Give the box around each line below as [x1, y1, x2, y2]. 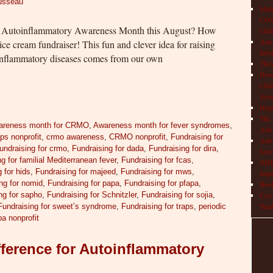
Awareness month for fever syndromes [93, 120, 230, 130]
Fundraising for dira [149, 143, 217, 153]
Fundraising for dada [72, 143, 144, 153]
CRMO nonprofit [109, 132, 166, 141]
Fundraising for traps [121, 201, 194, 211]
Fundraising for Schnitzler [47, 190, 137, 199]
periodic [199, 201, 227, 211]
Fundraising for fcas [121, 155, 192, 165]
